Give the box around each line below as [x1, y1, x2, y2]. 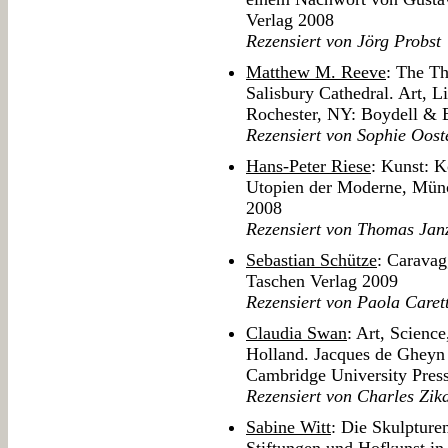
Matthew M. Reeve [246, 62, 386, 83]
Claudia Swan [246, 323, 347, 344]
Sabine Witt [246, 417, 331, 438]
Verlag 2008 [246, 10, 334, 31]
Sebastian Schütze [246, 250, 377, 271]
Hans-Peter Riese [246, 156, 371, 177]
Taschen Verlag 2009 [246, 271, 398, 292]
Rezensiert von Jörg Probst [246, 31, 441, 52]
